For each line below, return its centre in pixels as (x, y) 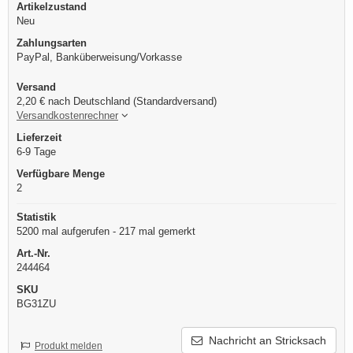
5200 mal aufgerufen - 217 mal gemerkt (106, 232)
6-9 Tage (36, 152)
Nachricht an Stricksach (264, 341)
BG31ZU (36, 304)
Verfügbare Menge (61, 174)
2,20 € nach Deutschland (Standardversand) (117, 102)
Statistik (36, 217)
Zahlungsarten (52, 43)
